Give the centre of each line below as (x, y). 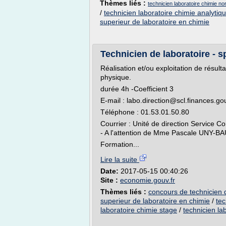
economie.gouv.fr (148, 180)
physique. (116, 77)
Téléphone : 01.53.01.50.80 (145, 112)
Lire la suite (120, 159)
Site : (110, 180)
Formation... (120, 144)
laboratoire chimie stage (139, 210)
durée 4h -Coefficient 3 (137, 89)
